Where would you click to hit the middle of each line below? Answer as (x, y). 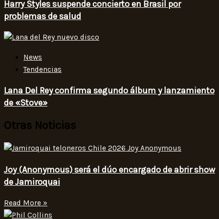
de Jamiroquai (32, 182)
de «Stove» (26, 102)
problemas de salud (43, 16)
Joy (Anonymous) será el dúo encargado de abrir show (109, 169)
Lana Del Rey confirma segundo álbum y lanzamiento (109, 90)
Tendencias (43, 69)
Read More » (26, 203)
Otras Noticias (40, 126)
